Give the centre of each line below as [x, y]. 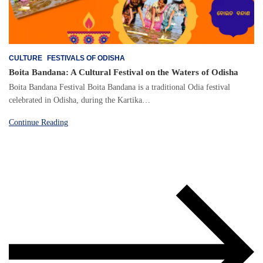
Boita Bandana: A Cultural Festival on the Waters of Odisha [124, 73]
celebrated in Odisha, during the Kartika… [80, 100]
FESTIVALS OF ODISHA [86, 58]
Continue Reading [38, 123]
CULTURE [26, 58]
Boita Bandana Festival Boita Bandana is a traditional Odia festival [119, 87]
